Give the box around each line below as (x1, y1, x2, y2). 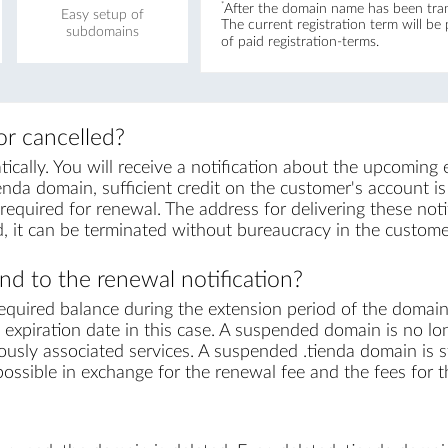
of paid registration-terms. (220, 35, 379, 50)
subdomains (65, 24, 139, 39)
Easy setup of (60, 7, 144, 22)
